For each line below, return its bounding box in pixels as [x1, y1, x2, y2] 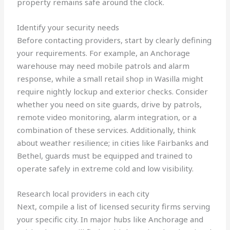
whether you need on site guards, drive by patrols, [17, 99, 202, 110]
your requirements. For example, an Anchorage [17, 48, 190, 59]
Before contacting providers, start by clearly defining [17, 35, 212, 46]
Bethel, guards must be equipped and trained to [17, 150, 193, 161]
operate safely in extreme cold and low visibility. [17, 163, 194, 174]
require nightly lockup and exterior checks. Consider [17, 86, 208, 97]
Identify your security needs [17, 22, 120, 33]
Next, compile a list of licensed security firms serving [17, 201, 210, 212]
